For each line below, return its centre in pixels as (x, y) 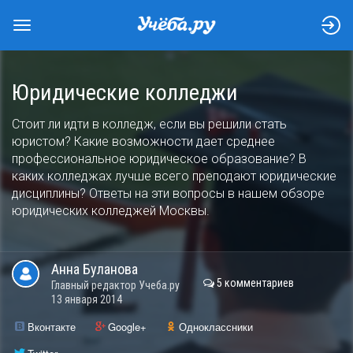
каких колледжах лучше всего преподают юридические (174, 176)
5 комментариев (255, 283)
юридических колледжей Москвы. (111, 211)
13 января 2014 (87, 299)
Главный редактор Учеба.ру (115, 285)
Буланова (110, 269)
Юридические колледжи (125, 93)
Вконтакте (52, 327)
